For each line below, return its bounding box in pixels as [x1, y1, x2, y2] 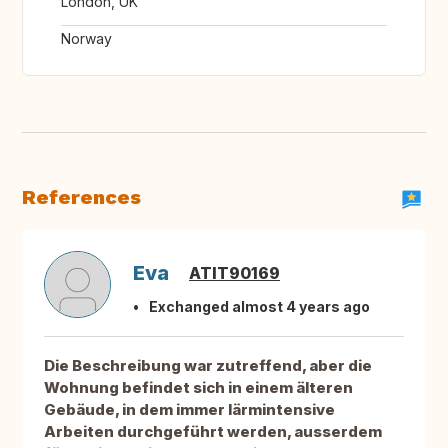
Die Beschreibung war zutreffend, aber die [44, 356, 372, 376]
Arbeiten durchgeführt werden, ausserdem [44, 422, 382, 442]
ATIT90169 [189, 263, 280, 284]
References [22, 185, 141, 210]
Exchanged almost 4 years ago [149, 298, 370, 316]
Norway [61, 30, 112, 48]
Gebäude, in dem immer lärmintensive [44, 400, 335, 420]
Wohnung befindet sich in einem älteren [44, 378, 353, 398]
